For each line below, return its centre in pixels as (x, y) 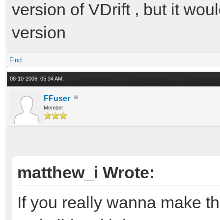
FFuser (57, 98)
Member (54, 107)
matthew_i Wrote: (86, 172)
